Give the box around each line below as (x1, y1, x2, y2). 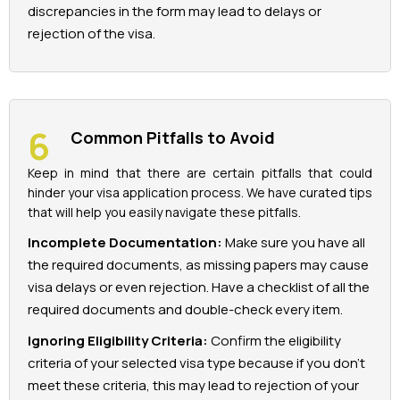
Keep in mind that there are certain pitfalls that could (28, 164, 372, 182)
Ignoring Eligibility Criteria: (28, 331, 208, 351)
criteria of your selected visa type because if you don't (28, 354, 365, 373)
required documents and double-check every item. (28, 300, 343, 320)
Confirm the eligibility (208, 331, 341, 351)
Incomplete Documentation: (28, 233, 222, 253)
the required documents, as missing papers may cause (28, 255, 369, 275)
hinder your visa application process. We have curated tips (28, 184, 372, 202)
